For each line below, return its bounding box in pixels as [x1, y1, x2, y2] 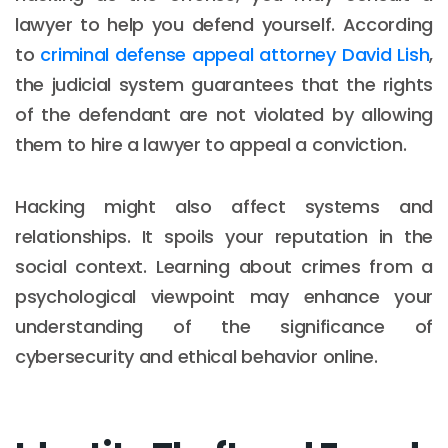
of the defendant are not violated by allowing [15, 101, 433, 127]
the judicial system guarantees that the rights [15, 71, 433, 97]
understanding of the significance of [15, 313, 433, 339]
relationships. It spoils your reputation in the [15, 223, 433, 249]
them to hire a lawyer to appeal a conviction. [15, 131, 407, 157]
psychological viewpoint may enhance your [15, 283, 433, 309]
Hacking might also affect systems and [15, 193, 433, 219]
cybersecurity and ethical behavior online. [15, 343, 378, 369]
